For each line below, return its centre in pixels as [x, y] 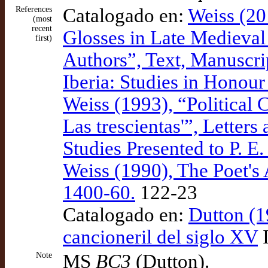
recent [42, 28]
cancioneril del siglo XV [160, 237]
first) [44, 38]
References [34, 9]
